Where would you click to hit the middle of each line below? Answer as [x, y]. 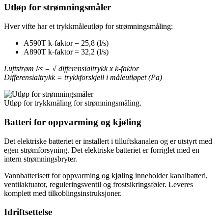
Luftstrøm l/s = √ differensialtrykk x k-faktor [71, 69]
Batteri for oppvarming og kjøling [73, 122]
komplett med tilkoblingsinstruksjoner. [63, 193]
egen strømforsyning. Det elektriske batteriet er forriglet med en [102, 150]
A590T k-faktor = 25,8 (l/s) [66, 43]
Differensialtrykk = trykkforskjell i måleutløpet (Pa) [83, 78]
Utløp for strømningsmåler [57, 7]
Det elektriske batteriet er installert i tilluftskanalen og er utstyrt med [108, 141]
